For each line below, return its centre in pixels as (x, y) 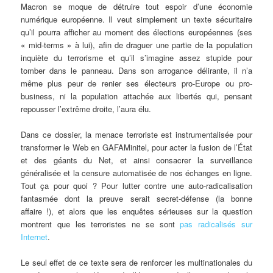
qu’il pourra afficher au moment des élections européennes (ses (136, 32)
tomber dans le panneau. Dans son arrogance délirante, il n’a (136, 70)
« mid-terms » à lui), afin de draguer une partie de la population (136, 44)
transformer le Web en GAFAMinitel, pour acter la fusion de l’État (136, 147)
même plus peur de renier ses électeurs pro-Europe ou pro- (136, 83)
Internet (34, 236)
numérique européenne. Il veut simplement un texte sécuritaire (136, 19)
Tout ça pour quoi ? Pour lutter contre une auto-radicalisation (136, 185)
